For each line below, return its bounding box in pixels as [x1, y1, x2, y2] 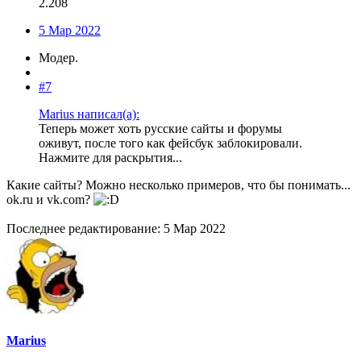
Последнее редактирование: [6, 221, 164, 235]
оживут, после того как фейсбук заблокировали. [39, 135, 302, 150]
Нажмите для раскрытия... [39, 150, 182, 164]
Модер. [39, 50, 78, 64]
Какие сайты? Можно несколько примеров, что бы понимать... [6, 177, 351, 192]
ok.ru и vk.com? [6, 192, 93, 206]
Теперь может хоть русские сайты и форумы [39, 121, 282, 135]
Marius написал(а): [39, 106, 139, 121]
